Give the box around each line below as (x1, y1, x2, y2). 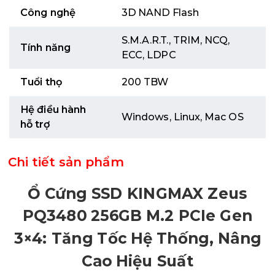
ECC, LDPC (121, 48, 176, 61)
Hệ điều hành (20, 103, 87, 115)
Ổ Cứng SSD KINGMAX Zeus (28, 184, 247, 203)
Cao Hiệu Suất (82, 252, 193, 270)
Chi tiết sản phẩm (7, 155, 123, 170)
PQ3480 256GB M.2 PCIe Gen (22, 206, 253, 225)
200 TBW (121, 76, 169, 88)
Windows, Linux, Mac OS (121, 110, 244, 123)
